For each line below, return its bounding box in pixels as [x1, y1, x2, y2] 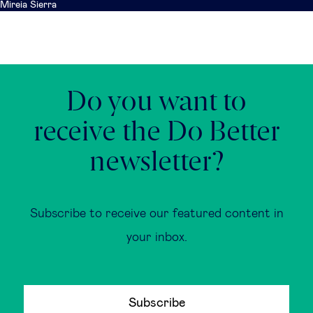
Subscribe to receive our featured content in [29, 208, 284, 220]
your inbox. [126, 231, 187, 244]
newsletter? [89, 149, 224, 177]
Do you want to [66, 89, 247, 117]
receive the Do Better [33, 119, 280, 147]
